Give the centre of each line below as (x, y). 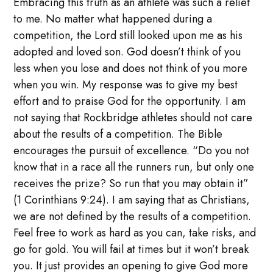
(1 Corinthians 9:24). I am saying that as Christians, (132, 200)
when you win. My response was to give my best (126, 84)
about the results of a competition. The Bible (118, 134)
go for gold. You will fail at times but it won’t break (131, 249)
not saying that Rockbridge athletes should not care (133, 117)
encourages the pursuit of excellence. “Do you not (132, 150)
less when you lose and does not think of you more (131, 68)
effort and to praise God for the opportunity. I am (130, 101)
